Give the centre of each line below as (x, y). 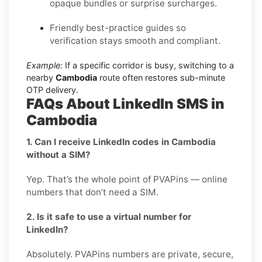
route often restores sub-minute (161, 77)
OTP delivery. (52, 89)
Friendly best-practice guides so (118, 27)
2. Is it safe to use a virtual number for (109, 216)
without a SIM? (58, 154)
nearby (41, 77)
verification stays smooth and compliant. (135, 40)
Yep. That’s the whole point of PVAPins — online (127, 179)
